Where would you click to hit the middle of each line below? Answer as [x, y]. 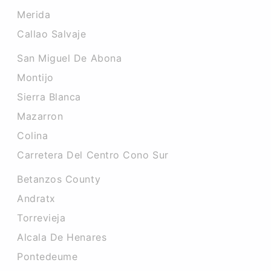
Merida [34, 15]
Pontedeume [47, 256]
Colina [33, 135]
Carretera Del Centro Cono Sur [93, 155]
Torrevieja [41, 218]
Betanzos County [59, 179]
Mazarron [40, 116]
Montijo [35, 77]
